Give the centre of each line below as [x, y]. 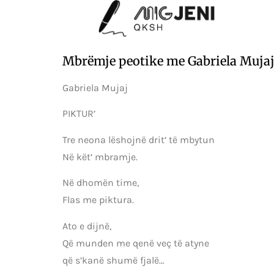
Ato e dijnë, [87, 226]
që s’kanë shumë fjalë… [113, 260]
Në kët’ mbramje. [100, 157]
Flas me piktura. [98, 200]
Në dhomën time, [101, 183]
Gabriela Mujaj [95, 88]
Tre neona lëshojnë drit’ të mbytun [139, 139]
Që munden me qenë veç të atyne [136, 243]
